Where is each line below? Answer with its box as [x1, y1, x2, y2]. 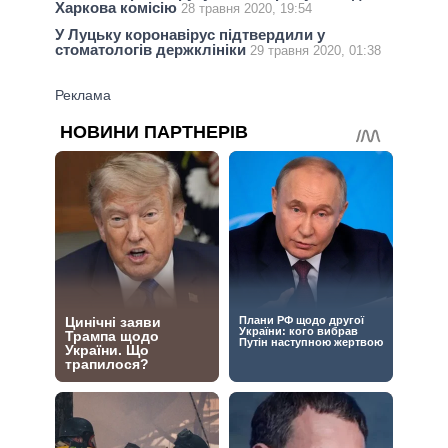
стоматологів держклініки [55, 40, 250, 58]
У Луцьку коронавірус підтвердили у [55, 25, 325, 43]
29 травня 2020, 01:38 [250, 42, 381, 58]
